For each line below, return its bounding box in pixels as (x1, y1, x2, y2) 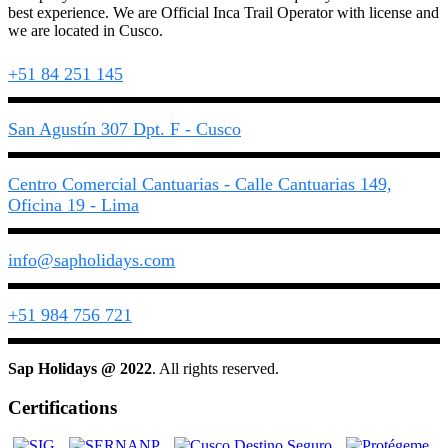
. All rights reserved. (152, 359, 279, 377)
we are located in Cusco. (8, 21, 163, 39)
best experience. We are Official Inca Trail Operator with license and (8, 3, 439, 21)
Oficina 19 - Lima (8, 194, 139, 215)
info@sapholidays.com (8, 249, 175, 270)
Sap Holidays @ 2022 (8, 359, 152, 377)
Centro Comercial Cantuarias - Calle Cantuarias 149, (8, 173, 392, 194)
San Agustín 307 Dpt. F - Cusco (8, 118, 241, 139)
